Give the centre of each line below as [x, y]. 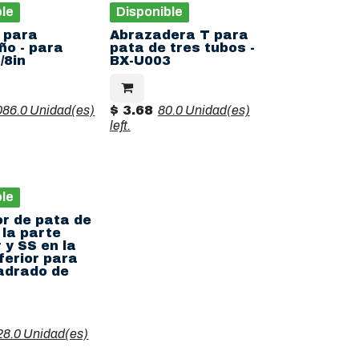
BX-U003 [140, 61]
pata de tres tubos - [182, 48]
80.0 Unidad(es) [204, 110]
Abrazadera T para [179, 35]
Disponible [149, 12]
